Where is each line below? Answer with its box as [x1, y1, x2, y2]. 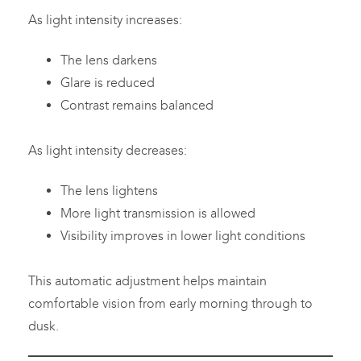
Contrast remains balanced [60, 98, 214, 114]
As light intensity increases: [28, 12, 182, 28]
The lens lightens [60, 183, 158, 199]
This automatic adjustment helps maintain [28, 273, 267, 289]
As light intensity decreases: [28, 143, 187, 159]
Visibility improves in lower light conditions [60, 228, 305, 244]
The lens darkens [60, 52, 157, 68]
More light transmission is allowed [60, 205, 255, 222]
